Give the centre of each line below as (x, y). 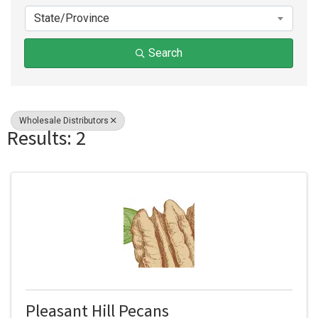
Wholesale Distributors (64, 121)
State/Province (72, 18)
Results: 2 (46, 141)
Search (165, 53)
